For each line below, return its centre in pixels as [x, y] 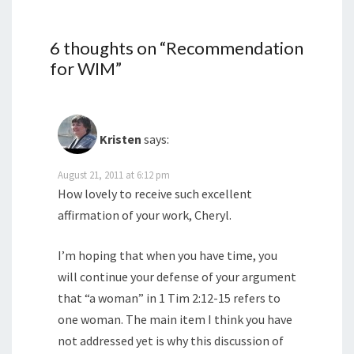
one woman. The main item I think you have [175, 320]
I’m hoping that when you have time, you [168, 256]
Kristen [121, 139]
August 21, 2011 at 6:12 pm [114, 175]
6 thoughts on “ [108, 48]
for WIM [83, 69]
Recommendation [235, 48]
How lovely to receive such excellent [155, 194]
